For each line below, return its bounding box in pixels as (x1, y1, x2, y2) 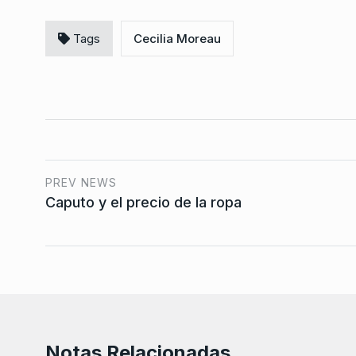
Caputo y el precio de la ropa (45, 193, 242, 211)
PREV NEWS (45, 175, 117, 189)
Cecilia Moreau (133, 30, 221, 46)
